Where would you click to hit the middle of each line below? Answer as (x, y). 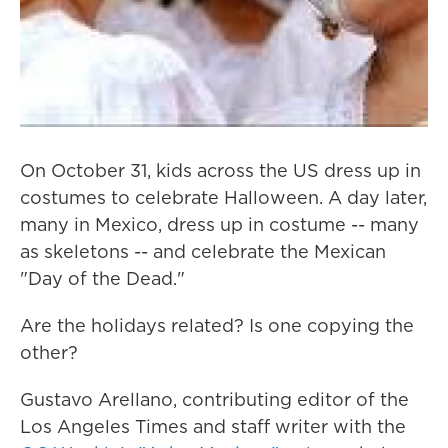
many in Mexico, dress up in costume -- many (219, 225)
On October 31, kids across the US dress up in (220, 171)
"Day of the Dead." (102, 279)
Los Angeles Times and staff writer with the (213, 427)
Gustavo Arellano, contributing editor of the (214, 400)
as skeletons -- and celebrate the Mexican (203, 252)
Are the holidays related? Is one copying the (217, 326)
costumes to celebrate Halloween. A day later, (223, 198)
